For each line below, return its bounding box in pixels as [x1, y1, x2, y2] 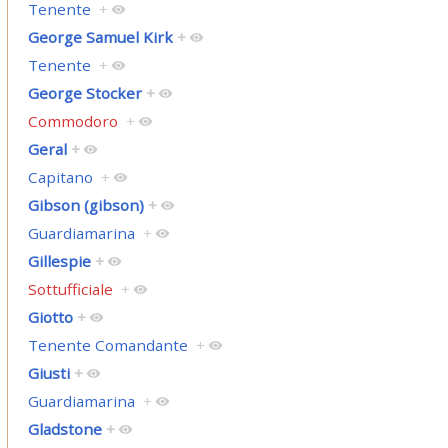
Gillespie [27, 251, 91, 272]
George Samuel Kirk [27, 27, 173, 48]
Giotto [27, 307, 73, 328]
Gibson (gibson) [27, 195, 144, 216]
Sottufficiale [27, 279, 113, 300]
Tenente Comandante [27, 335, 188, 356]
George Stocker [27, 83, 142, 104]
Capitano [27, 167, 93, 188]
